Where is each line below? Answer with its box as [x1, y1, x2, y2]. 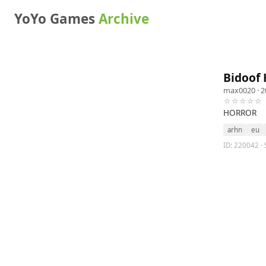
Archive [99, 9, 149, 28]
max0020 [223, 85, 255, 96]
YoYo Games [14, 9, 99, 28]
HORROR [223, 107, 256, 118]
